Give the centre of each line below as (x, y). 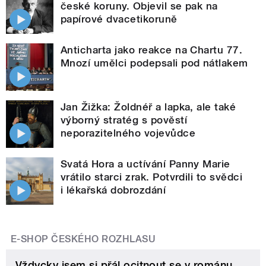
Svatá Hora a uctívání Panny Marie (145, 164)
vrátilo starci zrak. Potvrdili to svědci (152, 177)
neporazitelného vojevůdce (128, 133)
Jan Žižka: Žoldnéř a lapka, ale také (148, 107)
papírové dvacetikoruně (119, 19)
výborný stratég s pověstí (124, 120)
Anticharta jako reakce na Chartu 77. (152, 50)
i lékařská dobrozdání (113, 190)
